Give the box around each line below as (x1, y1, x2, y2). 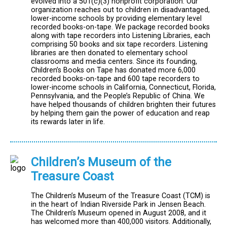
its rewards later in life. (31, 118, 105, 127)
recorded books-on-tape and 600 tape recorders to (31, 74, 200, 84)
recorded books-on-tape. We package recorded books (31, 23, 210, 32)
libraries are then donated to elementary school (31, 49, 187, 58)
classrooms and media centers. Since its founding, (31, 57, 197, 66)
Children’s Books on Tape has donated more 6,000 (31, 66, 196, 75)
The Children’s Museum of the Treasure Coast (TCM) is (31, 191, 210, 200)
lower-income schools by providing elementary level (31, 14, 202, 23)
